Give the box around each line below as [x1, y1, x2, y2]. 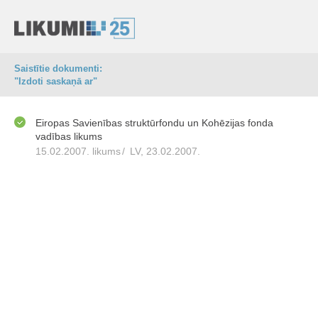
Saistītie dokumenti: [14, 63, 102, 74]
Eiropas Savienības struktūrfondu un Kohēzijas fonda [35, 117, 273, 128]
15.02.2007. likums [35, 146, 121, 157]
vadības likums [35, 131, 102, 142]
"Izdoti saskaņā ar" [14, 76, 97, 87]
